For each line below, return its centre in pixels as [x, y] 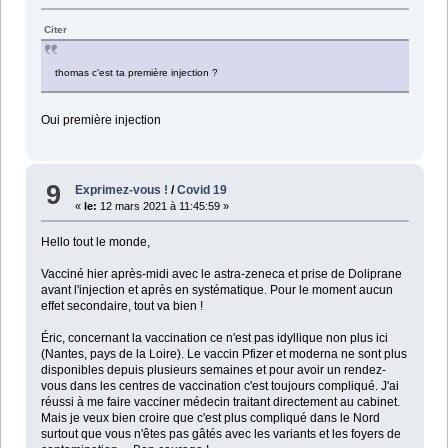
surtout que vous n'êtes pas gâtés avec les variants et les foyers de [220, 433]
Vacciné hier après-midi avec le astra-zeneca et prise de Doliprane [221, 273]
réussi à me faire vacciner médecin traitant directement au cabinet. [220, 401]
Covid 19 [202, 189]
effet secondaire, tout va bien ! [121, 305]
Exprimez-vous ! [122, 189]
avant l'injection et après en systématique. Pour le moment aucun [216, 289]
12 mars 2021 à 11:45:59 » [163, 205]
